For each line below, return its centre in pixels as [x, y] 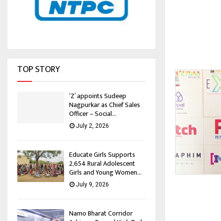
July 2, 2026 [92, 126]
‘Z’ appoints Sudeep [98, 96]
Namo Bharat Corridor [101, 214]
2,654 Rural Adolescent [102, 164]
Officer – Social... [93, 114]
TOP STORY [38, 70]
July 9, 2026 [92, 185]
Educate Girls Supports [102, 155]
